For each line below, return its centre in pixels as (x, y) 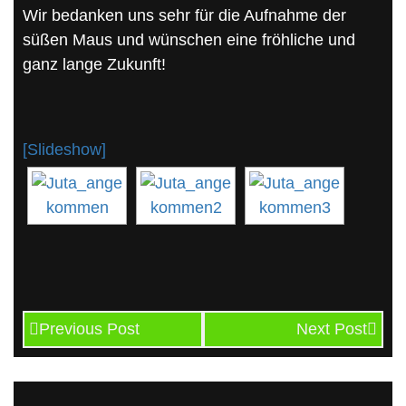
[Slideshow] (64, 149)
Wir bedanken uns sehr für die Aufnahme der (184, 15)
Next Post (332, 329)
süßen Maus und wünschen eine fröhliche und (189, 39)
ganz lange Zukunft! (94, 64)
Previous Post (89, 329)
